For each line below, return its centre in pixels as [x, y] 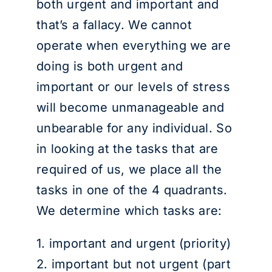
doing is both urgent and [110, 66]
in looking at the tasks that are [127, 149]
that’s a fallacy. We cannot [114, 25]
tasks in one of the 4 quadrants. [132, 190]
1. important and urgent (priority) [134, 243]
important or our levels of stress [133, 87]
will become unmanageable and [130, 107]
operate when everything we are [133, 46]
